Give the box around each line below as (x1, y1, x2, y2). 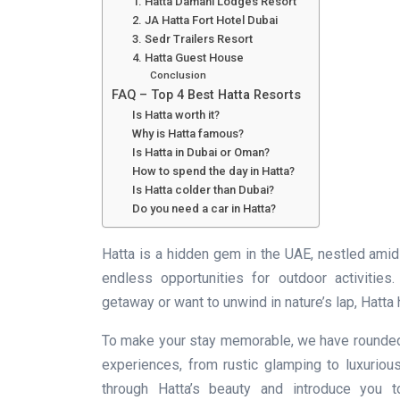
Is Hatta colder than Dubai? (131, 182, 274, 196)
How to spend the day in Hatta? (131, 163, 295, 178)
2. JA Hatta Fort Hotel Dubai (131, 12, 278, 27)
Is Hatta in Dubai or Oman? (131, 145, 270, 159)
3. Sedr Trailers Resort (131, 31, 253, 46)
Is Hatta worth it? (131, 107, 220, 121)
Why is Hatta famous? (131, 126, 244, 140)
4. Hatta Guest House (131, 50, 244, 64)
